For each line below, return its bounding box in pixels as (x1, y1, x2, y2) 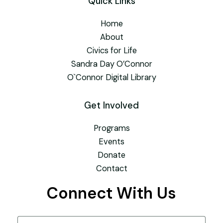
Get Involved (84, 99, 139, 111)
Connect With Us (47, 183, 176, 204)
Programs (93, 123, 130, 133)
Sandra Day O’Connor (71, 58, 152, 69)
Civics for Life (86, 45, 137, 56)
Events (99, 136, 124, 147)
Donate (98, 150, 125, 160)
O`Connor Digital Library (67, 72, 156, 83)
